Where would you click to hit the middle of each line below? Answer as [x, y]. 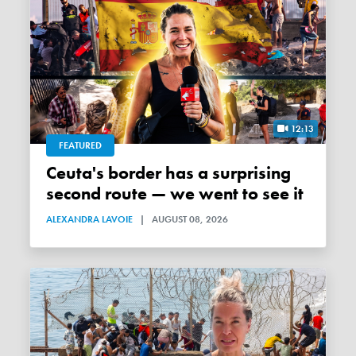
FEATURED [81, 145]
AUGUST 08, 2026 [190, 219]
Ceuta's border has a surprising [52, 173]
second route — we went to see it [175, 193]
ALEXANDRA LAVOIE [90, 219]
